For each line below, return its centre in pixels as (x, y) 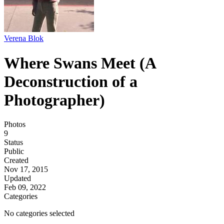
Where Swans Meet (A (80, 63)
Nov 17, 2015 (26, 169)
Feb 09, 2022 (25, 187)
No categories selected (39, 213)
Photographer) (54, 100)
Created (16, 160)
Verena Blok (24, 38)
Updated (17, 178)
